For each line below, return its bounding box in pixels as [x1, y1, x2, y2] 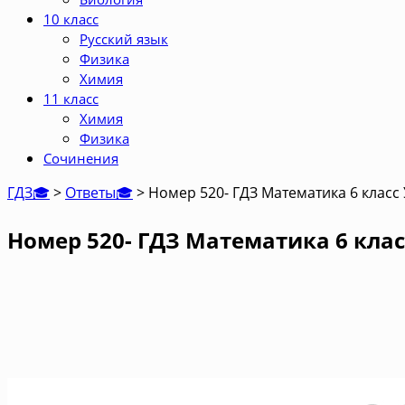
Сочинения [43, 149, 118, 167]
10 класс [43, 10, 99, 28]
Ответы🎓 [65, 183, 133, 202]
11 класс [43, 89, 99, 108]
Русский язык [80, 30, 168, 48]
